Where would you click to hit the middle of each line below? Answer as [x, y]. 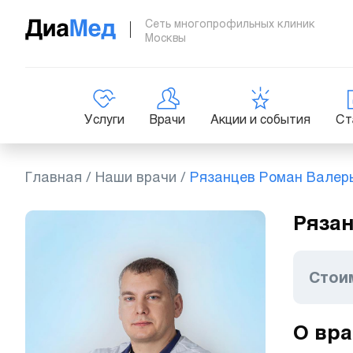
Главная [54, 177]
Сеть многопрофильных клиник [230, 24]
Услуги [104, 119]
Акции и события [260, 119]
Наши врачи [136, 177]
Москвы [165, 38]
